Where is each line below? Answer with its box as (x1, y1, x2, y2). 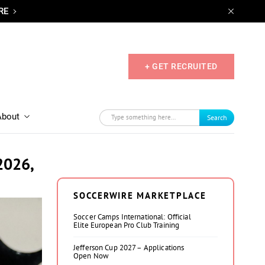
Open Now (73, 251, 109, 261)
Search (206, 112, 227, 122)
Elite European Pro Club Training (73, 220, 180, 230)
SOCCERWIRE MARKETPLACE (73, 190, 206, 201)
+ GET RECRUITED (145, 61, 218, 71)
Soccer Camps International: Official (73, 212, 191, 222)
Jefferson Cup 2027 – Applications (73, 243, 185, 253)
